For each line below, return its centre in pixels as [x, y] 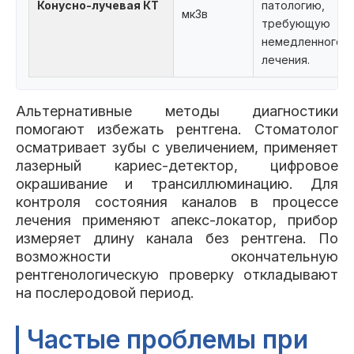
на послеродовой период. [105, 293]
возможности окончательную [177, 256]
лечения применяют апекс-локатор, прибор [177, 220]
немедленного [302, 41]
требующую [296, 23]
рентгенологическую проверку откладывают [177, 275]
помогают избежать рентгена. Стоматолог [177, 129]
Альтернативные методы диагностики [177, 111]
